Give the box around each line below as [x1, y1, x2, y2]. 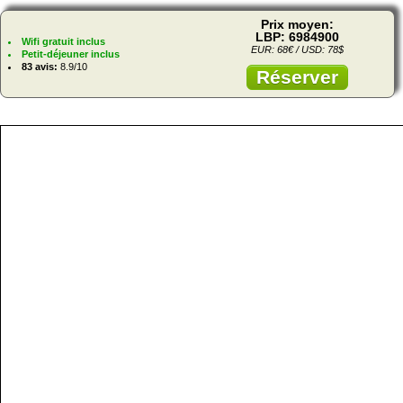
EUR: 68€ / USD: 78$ [251, 43, 344, 55]
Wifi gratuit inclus [22, 35, 105, 47]
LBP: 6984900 [255, 29, 339, 44]
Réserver [256, 66, 338, 87]
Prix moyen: [261, 16, 334, 31]
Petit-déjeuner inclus [22, 48, 120, 59]
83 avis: [22, 60, 58, 72]
